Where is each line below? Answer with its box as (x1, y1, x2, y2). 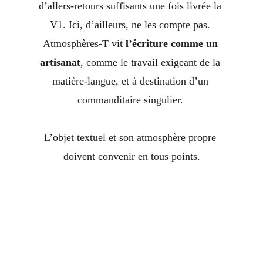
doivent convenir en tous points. (63, 150, 200, 162)
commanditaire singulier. (77, 94, 186, 106)
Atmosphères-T (42, 38, 109, 49)
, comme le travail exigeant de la (80, 56, 223, 68)
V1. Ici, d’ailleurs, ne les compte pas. (50, 19, 213, 31)
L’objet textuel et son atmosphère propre (44, 131, 219, 143)
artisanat (40, 56, 80, 68)
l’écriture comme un (125, 38, 221, 49)
